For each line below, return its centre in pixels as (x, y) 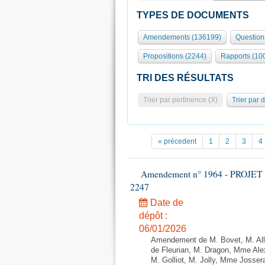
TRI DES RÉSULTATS (185, 78)
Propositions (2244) (175, 56)
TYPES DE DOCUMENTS (193, 15)
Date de (166, 203)
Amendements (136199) (182, 37)
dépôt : (153, 216)
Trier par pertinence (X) (180, 100)
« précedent (177, 141)
